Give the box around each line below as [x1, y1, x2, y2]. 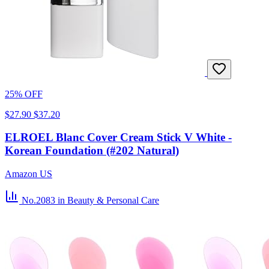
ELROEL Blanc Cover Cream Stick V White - [5, 131, 232, 144]
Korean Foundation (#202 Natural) [5, 144, 179, 157]
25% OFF [5, 88, 43, 99]
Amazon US [5, 169, 52, 180]
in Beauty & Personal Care [58, 195, 159, 206]
